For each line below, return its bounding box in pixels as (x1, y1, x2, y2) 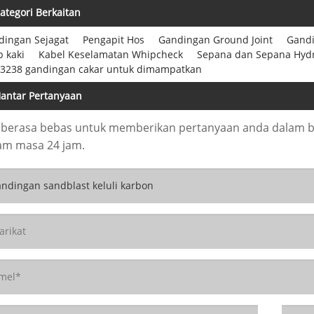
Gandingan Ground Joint (158, 32, 273, 46)
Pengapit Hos (83, 32, 144, 46)
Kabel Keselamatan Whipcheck (39, 47, 183, 61)
